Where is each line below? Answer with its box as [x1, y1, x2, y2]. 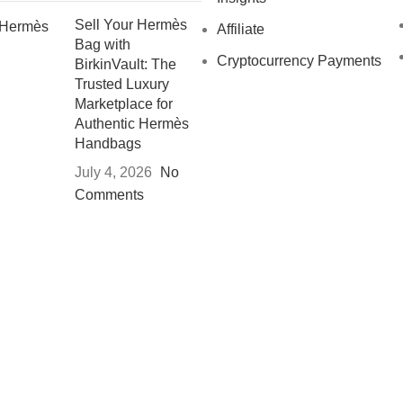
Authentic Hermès [75, 115, 190, 131]
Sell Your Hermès [75, 16, 188, 32]
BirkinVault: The [75, 56, 177, 72]
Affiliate [217, 21, 264, 37]
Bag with [75, 36, 131, 52]
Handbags [75, 135, 142, 151]
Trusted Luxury [75, 76, 170, 92]
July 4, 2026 [75, 164, 153, 180]
